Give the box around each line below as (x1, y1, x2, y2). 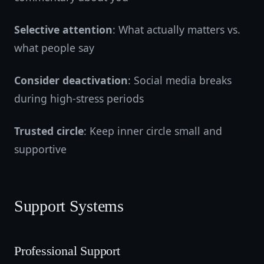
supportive (14, 142, 67, 156)
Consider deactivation (14, 73, 128, 87)
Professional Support (14, 244, 120, 258)
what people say (14, 41, 94, 55)
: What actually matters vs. (113, 22, 240, 37)
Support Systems (14, 197, 124, 215)
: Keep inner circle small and (84, 124, 222, 138)
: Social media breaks (128, 73, 232, 87)
